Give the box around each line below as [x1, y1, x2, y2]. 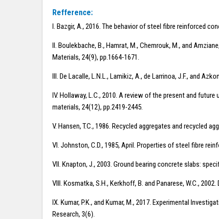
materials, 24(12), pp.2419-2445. [52, 103, 143, 111]
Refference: [52, 8, 93, 17]
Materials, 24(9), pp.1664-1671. [52, 53, 139, 62]
